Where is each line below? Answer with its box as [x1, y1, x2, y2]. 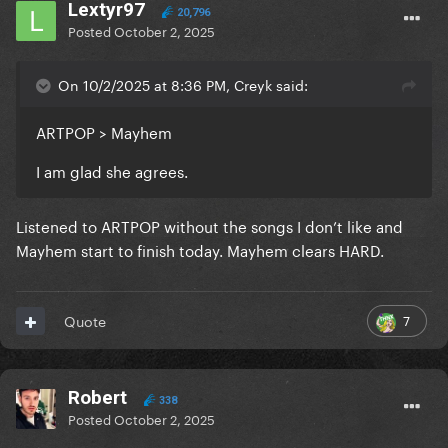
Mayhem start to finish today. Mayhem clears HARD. [16, 237, 388, 262]
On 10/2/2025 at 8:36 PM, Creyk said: [58, 73, 308, 96]
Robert [68, 386, 127, 410]
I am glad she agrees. [36, 158, 188, 183]
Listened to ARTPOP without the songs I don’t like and [16, 213, 403, 238]
